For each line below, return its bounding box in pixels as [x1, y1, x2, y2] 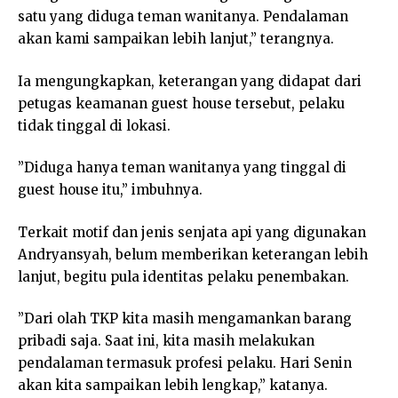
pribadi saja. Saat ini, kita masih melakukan [18, 332, 314, 350]
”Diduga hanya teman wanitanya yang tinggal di [18, 159, 346, 177]
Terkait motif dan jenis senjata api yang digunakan [18, 223, 366, 241]
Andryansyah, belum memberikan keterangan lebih [18, 245, 368, 263]
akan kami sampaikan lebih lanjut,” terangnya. [18, 30, 334, 48]
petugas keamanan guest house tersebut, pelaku [18, 94, 345, 112]
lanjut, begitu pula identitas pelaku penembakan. [18, 267, 349, 285]
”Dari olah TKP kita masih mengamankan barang [18, 310, 352, 328]
